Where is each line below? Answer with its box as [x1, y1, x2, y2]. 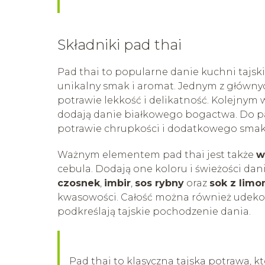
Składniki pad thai [57, 35, 182, 53]
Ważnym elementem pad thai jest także [57, 148, 256, 160]
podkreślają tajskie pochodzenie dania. [57, 205, 251, 217]
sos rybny [135, 177, 184, 189]
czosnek [57, 177, 100, 189]
